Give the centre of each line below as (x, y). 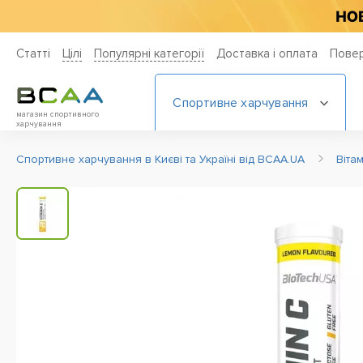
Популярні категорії (149, 53)
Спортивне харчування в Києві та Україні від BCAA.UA (162, 159)
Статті (33, 53)
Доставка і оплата (267, 53)
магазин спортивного (58, 114)
